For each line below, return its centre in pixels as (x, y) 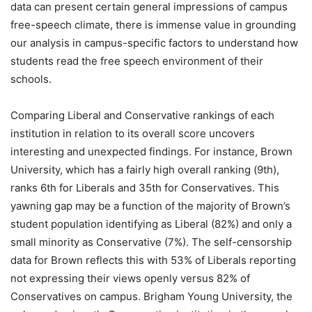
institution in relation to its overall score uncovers (133, 133)
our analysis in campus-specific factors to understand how (154, 42)
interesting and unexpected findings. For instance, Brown (151, 151)
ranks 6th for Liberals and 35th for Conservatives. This (145, 187)
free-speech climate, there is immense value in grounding (153, 24)
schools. (31, 79)
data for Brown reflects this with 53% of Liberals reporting (153, 260)
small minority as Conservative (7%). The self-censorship (151, 242)
